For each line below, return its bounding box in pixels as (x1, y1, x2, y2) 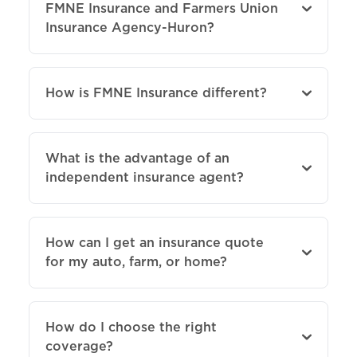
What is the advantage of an (45, 150, 229, 166)
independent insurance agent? (45, 169, 244, 185)
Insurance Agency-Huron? (45, 19, 214, 35)
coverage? (45, 338, 113, 354)
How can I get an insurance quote (45, 234, 264, 250)
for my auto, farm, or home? (45, 253, 227, 269)
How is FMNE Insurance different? (45, 84, 267, 100)
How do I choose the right (45, 319, 217, 335)
